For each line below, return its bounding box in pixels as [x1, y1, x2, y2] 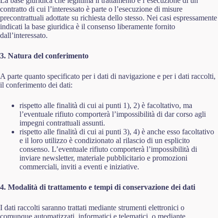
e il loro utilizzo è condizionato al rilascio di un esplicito [19, 136, 190, 145]
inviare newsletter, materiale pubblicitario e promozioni [19, 154, 187, 162]
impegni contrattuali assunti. [19, 119, 105, 127]
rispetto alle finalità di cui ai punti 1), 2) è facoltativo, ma [19, 101, 192, 109]
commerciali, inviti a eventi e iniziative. [19, 163, 139, 171]
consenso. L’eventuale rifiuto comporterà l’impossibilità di [19, 145, 197, 153]
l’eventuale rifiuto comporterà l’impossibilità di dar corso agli [19, 110, 206, 118]
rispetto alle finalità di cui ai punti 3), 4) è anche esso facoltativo [19, 127, 214, 136]
